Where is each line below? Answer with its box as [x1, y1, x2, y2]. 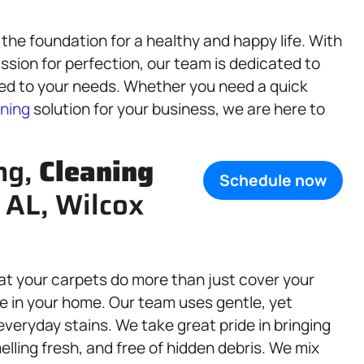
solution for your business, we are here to [30, 98, 325, 119]
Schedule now [219, 170, 327, 192]
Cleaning [39, 149, 154, 193]
